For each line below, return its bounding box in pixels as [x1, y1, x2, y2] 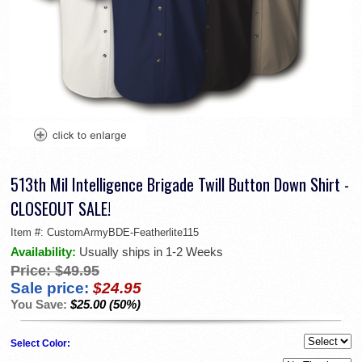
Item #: [11, 226, 47, 239]
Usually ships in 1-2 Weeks [79, 245, 223, 259]
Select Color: [11, 338, 73, 350]
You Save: [11, 297, 70, 312]
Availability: [11, 245, 79, 259]
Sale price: [11, 280, 89, 297]
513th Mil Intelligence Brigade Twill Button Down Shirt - [11, 172, 349, 197]
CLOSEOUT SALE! [11, 196, 111, 221]
